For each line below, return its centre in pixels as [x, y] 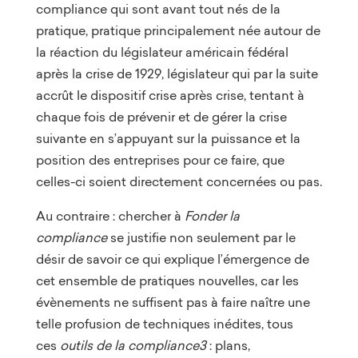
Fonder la [212, 215]
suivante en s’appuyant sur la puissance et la [168, 138]
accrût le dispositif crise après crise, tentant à [170, 95]
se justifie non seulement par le [203, 237]
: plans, [229, 345]
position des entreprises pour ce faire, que [160, 159]
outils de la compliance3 [134, 345]
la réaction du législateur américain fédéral [162, 52]
